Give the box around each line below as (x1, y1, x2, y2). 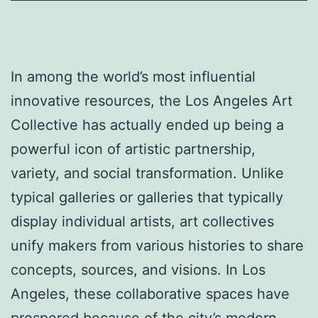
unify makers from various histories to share (11, 236, 304, 254)
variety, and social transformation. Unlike (11, 164, 284, 182)
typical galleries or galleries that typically (11, 188, 283, 206)
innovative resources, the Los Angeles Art (11, 92, 292, 109)
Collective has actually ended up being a (11, 116, 284, 133)
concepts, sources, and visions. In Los (11, 261, 265, 278)
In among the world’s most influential (11, 67, 256, 85)
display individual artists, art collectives (11, 212, 274, 230)
